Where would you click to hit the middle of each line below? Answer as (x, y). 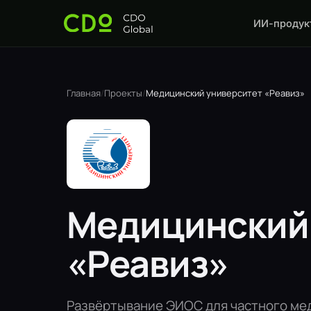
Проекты (123, 93)
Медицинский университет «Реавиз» (225, 93)
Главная (84, 93)
